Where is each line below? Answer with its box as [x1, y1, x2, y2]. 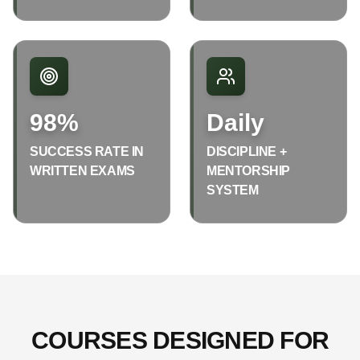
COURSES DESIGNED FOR [31, 326, 329, 354]
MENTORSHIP [207, 163, 290, 178]
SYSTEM [207, 182, 259, 197]
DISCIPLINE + [207, 144, 287, 158]
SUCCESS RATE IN [30, 144, 144, 158]
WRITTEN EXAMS [30, 163, 135, 178]
